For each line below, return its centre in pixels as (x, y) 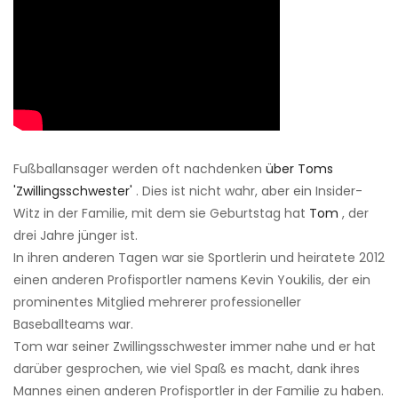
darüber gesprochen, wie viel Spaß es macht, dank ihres (187, 368)
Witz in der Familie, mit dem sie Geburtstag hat (161, 213)
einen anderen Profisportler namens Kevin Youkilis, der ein (192, 279)
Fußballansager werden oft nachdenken (139, 168)
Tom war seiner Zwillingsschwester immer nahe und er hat (195, 346)
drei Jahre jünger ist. (76, 235)
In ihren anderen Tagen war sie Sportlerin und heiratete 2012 (199, 257)
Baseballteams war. (73, 324)
